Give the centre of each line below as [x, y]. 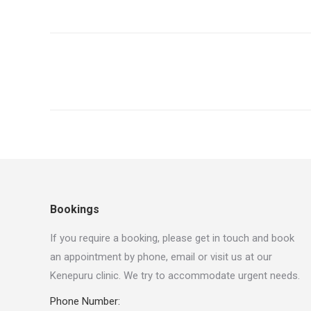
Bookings [75, 210]
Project [87, 48]
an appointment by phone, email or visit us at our [161, 257]
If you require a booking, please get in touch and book [172, 238]
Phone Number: [85, 302]
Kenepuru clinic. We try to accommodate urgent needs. [175, 276]
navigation [106, 78]
